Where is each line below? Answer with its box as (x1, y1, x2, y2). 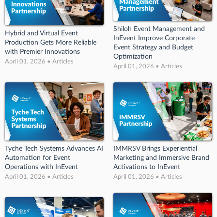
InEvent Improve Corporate (113, 34, 195, 42)
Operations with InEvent (5, 163, 78, 170)
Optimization (113, 53, 153, 60)
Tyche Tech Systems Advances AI (5, 145, 103, 152)
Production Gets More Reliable (5, 39, 96, 46)
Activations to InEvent (113, 163, 180, 170)
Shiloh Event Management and (113, 25, 205, 32)
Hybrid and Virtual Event (5, 30, 78, 37)
